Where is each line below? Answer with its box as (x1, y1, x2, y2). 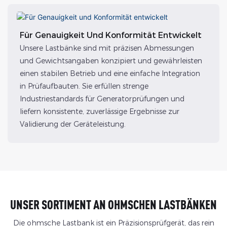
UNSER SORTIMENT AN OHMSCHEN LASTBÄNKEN (10, 197, 217, 212)
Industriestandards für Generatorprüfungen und (19, 94, 184, 104)
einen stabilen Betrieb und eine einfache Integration (19, 69, 200, 79)
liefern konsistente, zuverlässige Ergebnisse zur (19, 107, 179, 117)
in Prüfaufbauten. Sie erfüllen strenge (19, 82, 148, 91)
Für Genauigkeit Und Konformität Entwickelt (19, 30, 202, 41)
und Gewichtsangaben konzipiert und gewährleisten (19, 56, 202, 66)
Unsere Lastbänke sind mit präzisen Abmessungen (19, 44, 194, 53)
